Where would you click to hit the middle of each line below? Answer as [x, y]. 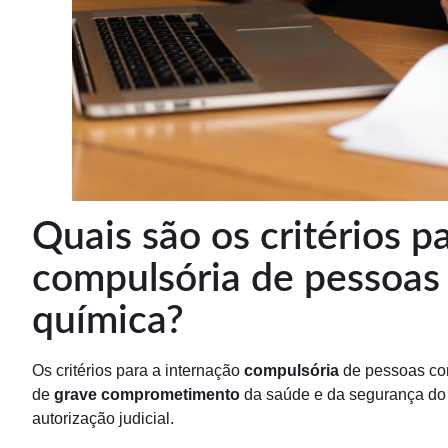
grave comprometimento [147, 395]
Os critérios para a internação [138, 371]
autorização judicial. [103, 419]
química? [108, 322]
